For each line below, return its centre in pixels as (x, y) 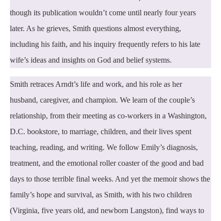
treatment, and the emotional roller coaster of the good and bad (107, 163)
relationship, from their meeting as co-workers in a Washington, (108, 115)
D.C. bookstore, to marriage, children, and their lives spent (101, 131)
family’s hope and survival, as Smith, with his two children (101, 194)
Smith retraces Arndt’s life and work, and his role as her (96, 84)
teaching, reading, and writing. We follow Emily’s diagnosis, (104, 147)
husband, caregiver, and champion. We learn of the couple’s (102, 100)
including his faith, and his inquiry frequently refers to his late (105, 44)
